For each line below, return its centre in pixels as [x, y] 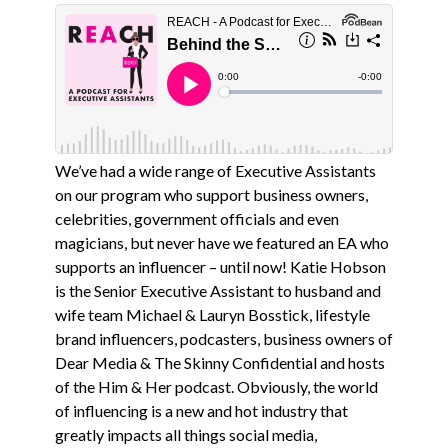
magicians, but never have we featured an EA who [221, 242]
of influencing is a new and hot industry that [201, 410]
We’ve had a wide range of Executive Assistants [215, 170]
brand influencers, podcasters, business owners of [223, 338]
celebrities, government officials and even [196, 218]
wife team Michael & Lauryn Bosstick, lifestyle [212, 314]
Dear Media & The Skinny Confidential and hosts [219, 362]
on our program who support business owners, [211, 194]
